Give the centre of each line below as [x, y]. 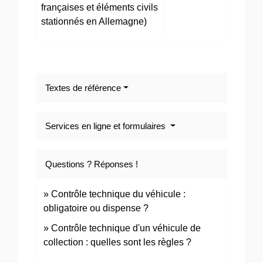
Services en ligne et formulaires [107, 126]
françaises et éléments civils [100, 8]
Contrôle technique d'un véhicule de [126, 228]
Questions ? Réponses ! [92, 164]
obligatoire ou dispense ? [96, 208]
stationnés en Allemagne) [94, 22]
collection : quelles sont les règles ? [118, 242]
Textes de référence [83, 88]
